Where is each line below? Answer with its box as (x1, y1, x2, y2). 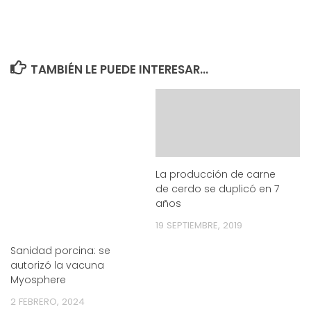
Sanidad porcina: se (10, 243, 110, 258)
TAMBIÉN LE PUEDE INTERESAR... (31, 60, 209, 78)
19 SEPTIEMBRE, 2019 (155, 218, 242, 232)
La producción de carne (155, 167, 276, 181)
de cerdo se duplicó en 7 (155, 181, 280, 196)
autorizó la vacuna (10, 258, 104, 272)
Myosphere (10, 272, 66, 287)
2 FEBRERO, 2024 (10, 294, 85, 308)
